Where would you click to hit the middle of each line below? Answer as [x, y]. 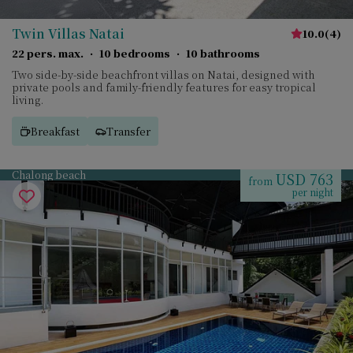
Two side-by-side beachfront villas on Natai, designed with [163, 74]
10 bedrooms [135, 53]
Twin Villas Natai [68, 33]
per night [312, 192]
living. [28, 100]
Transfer [128, 131]
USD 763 [304, 179]
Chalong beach [49, 175]
